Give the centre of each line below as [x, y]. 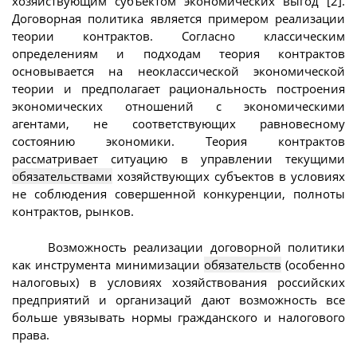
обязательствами [62, 177]
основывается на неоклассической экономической [178, 71]
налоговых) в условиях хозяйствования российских [178, 282]
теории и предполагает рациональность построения [178, 89]
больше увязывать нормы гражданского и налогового [178, 317]
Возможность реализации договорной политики [196, 247]
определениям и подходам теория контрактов [178, 54]
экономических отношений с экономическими [178, 106]
